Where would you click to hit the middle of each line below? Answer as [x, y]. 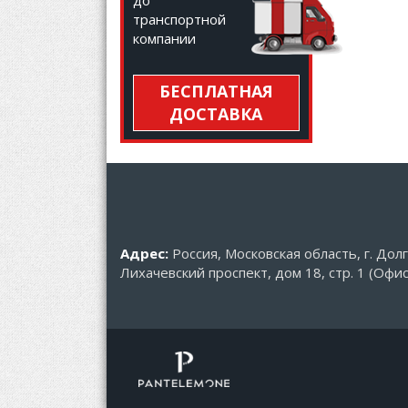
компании [164, 39]
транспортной [179, 20]
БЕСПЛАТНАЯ [216, 92]
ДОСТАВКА [216, 114]
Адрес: [144, 254]
